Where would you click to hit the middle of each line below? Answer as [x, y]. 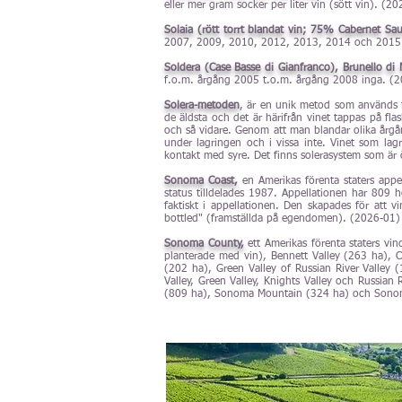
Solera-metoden [202, 106]
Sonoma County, [204, 244]
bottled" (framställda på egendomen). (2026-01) [282, 219]
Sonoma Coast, [203, 181]
